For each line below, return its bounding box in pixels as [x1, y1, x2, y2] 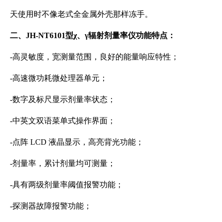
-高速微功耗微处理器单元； [10, 73, 108, 82]
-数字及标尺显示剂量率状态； [10, 95, 115, 104]
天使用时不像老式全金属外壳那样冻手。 [10, 9, 153, 18]
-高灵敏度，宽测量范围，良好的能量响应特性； [10, 52, 179, 61]
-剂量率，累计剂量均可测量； [10, 159, 115, 167]
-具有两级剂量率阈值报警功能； [10, 180, 123, 189]
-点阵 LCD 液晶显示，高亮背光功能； [10, 137, 144, 146]
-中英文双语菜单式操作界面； [10, 116, 115, 125]
